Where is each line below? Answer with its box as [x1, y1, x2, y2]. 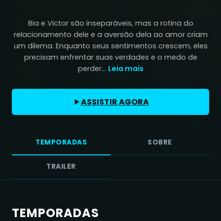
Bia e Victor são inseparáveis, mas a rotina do [28, 18, 193, 28]
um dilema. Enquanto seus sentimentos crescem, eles [13, 40, 208, 51]
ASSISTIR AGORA [80, 96, 149, 108]
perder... [77, 63, 106, 74]
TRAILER [46, 162, 76, 172]
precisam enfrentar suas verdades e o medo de [24, 52, 197, 62]
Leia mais [108, 63, 144, 74]
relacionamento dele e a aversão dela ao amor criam [13, 29, 208, 39]
